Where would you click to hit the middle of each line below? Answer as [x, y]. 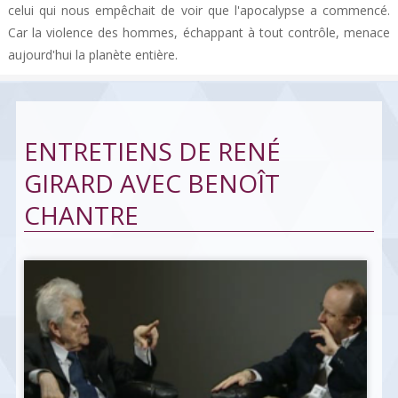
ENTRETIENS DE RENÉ [152, 151]
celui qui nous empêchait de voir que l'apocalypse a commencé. [199, 11]
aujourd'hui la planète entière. [92, 55]
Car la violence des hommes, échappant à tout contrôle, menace [199, 33]
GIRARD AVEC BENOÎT [151, 183]
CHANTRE [81, 215]
